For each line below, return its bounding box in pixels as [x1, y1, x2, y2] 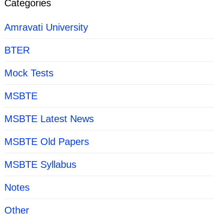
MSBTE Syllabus [4, 159, 76, 170]
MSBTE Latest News [4, 113, 94, 125]
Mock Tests [4, 68, 54, 79]
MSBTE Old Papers [4, 136, 89, 147]
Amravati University [4, 22, 88, 33]
